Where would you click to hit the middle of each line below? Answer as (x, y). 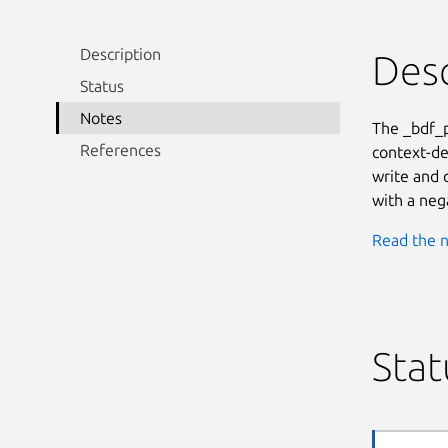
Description (120, 53)
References (120, 149)
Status (102, 85)
